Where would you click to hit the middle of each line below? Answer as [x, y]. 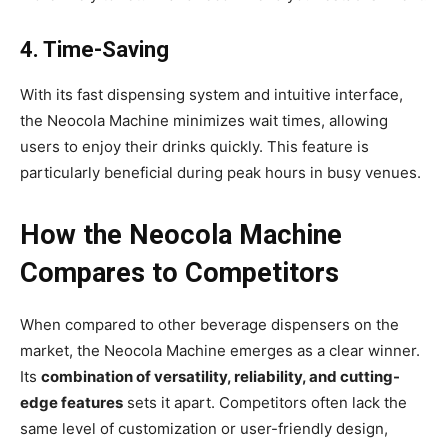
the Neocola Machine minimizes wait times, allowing [204, 121]
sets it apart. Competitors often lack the [265, 403]
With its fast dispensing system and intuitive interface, [211, 95]
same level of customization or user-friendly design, [204, 429]
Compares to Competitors [179, 273]
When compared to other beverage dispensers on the [209, 325]
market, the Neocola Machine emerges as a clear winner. [220, 351]
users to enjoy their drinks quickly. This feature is [194, 147]
